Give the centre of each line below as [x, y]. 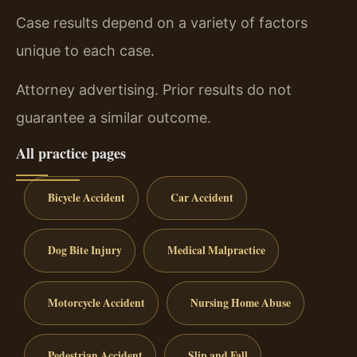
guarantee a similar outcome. [114, 117]
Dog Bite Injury [84, 250]
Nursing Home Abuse [240, 302]
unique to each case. [85, 50]
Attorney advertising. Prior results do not [154, 89]
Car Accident [202, 198]
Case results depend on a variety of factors [162, 22]
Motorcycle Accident [96, 302]
